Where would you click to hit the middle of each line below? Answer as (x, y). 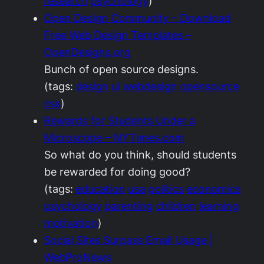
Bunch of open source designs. (121, 69)
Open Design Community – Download (138, 18)
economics (214, 189)
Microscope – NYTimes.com (114, 138)
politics (166, 189)
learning (219, 206)
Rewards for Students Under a (120, 121)
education (101, 189)
